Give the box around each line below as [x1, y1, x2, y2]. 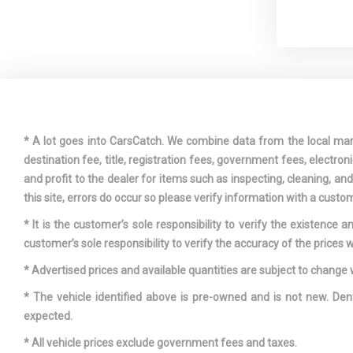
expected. [24, 310, 72, 323]
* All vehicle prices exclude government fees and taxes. [24, 336, 297, 350]
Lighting [288, 183, 328, 196]
